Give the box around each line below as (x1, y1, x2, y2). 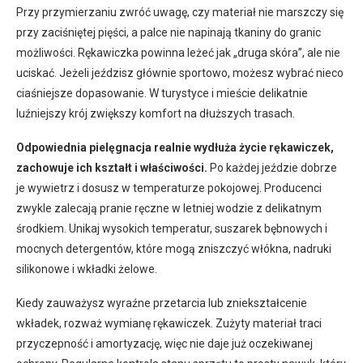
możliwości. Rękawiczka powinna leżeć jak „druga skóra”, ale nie (16, 45, 340, 59)
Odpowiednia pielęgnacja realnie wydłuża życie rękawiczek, (16, 140, 334, 154)
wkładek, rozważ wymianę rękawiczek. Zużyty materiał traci (16, 316, 322, 330)
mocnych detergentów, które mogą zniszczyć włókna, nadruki (16, 241, 331, 255)
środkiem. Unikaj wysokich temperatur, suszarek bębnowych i (16, 221, 327, 235)
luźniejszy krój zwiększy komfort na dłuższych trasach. (16, 106, 295, 120)
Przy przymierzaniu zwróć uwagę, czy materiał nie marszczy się (16, 5, 344, 19)
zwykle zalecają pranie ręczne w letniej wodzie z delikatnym (16, 201, 322, 215)
